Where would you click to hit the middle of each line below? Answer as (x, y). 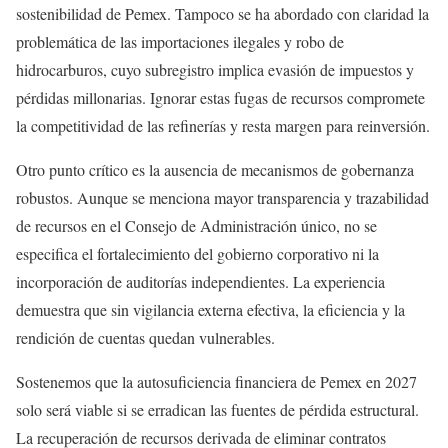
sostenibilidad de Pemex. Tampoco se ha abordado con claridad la (222, 13)
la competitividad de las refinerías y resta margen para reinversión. (223, 125)
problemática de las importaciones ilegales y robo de (180, 41)
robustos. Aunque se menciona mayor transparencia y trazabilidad (222, 197)
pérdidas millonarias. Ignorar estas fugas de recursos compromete (220, 97)
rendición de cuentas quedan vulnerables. (145, 337)
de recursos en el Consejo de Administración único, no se (196, 225)
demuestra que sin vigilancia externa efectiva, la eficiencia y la (210, 309)
